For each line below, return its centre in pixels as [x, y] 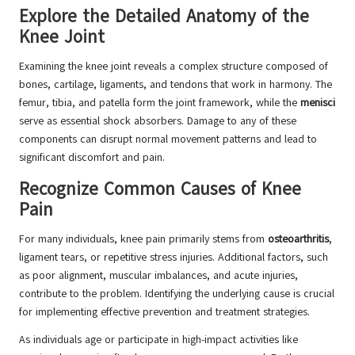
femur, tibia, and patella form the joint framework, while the [160, 103]
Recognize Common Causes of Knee [160, 189]
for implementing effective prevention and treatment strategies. [164, 312]
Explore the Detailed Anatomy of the [164, 17]
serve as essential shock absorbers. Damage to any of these [158, 121]
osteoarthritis [298, 239]
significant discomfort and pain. [92, 158]
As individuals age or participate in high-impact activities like [158, 340]
